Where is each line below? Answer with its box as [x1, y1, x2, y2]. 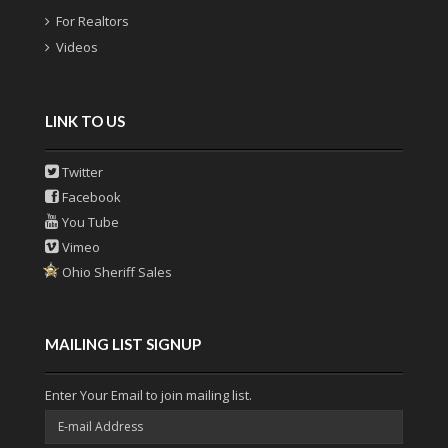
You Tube [59, 212, 119, 231]
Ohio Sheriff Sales [59, 262, 172, 281]
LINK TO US [45, 111, 125, 130]
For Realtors [56, 12, 129, 31]
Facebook [59, 187, 121, 206]
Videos [56, 38, 98, 57]
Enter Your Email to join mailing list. [45, 385, 252, 404]
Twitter [59, 162, 103, 181]
